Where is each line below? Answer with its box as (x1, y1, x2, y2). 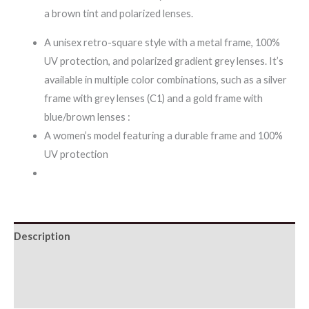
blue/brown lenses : (43, 110, 130, 123)
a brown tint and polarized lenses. (43, 8, 193, 20)
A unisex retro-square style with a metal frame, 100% (43, 36, 280, 48)
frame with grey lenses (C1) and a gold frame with (43, 92, 263, 104)
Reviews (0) (14, 288, 68, 300)
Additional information (14, 259, 124, 271)
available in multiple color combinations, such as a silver (43, 73, 287, 86)
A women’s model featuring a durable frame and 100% (43, 129, 283, 141)
